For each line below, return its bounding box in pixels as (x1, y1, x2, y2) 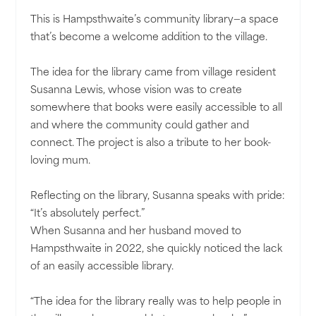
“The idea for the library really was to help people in (30, 297, 282, 308)
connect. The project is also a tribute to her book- (30, 138, 272, 150)
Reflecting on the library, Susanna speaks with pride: (30, 191, 286, 202)
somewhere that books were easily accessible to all (30, 103, 283, 114)
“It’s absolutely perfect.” (30, 209, 145, 220)
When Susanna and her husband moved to (30, 226, 242, 238)
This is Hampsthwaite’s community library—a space (30, 15, 279, 26)
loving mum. (30, 156, 91, 167)
